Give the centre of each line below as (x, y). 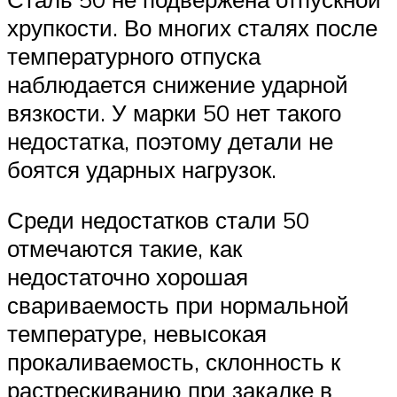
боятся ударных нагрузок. (142, 169)
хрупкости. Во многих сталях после (192, 27)
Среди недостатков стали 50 (158, 220)
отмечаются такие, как (125, 249)
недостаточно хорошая (128, 277)
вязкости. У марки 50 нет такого (174, 112)
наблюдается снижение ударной (178, 84)
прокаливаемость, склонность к (174, 362)
